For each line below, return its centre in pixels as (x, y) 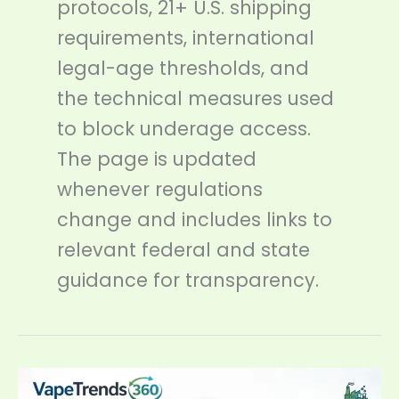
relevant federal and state (183, 250)
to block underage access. (183, 129)
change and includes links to (194, 220)
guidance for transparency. (187, 281)
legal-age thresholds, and (183, 69)
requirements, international (185, 38)
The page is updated (156, 159)
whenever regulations (159, 190)
